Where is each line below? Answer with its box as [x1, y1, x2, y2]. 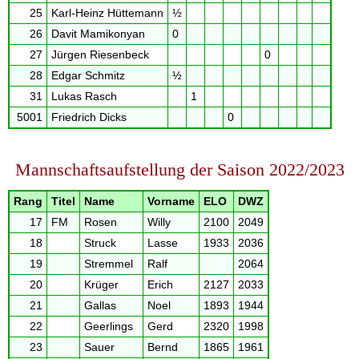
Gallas [83, 299, 116, 312]
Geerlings [83, 320, 133, 333]
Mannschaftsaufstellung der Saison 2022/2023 [14, 159, 345, 179]
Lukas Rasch [50, 91, 117, 103]
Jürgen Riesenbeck [50, 49, 149, 62]
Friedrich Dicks [50, 111, 127, 124]
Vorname [147, 195, 195, 208]
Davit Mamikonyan [50, 28, 145, 41]
